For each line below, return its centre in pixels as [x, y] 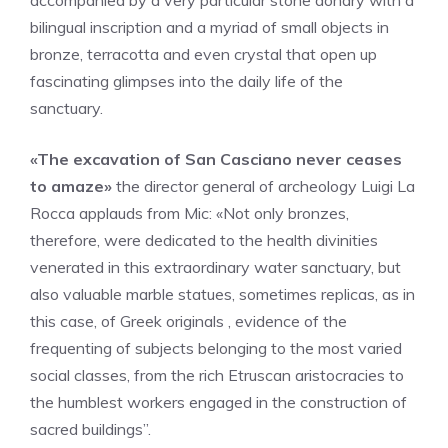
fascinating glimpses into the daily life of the [186, 81]
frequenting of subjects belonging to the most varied [216, 348]
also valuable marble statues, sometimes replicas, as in [222, 294]
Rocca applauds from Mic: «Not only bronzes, [189, 213]
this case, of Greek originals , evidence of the [188, 321]
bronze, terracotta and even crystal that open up [203, 54]
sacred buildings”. [90, 429]
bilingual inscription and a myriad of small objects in [209, 27]
